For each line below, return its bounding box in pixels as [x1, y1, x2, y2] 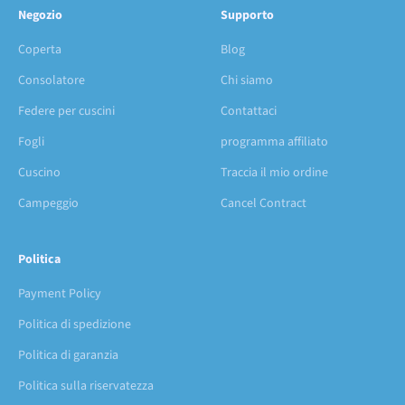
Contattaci [221, 101, 277, 120]
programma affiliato [221, 132, 328, 151]
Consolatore [18, 71, 85, 89]
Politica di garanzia [18, 345, 118, 364]
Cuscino [18, 163, 61, 182]
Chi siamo [221, 71, 273, 89]
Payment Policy [18, 284, 101, 303]
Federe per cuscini [18, 101, 115, 120]
